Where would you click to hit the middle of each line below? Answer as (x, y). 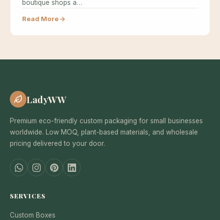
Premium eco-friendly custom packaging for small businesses (106, 121)
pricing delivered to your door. (57, 144)
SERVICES (28, 196)
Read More (41, 19)
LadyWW (47, 99)
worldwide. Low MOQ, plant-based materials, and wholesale (104, 132)
